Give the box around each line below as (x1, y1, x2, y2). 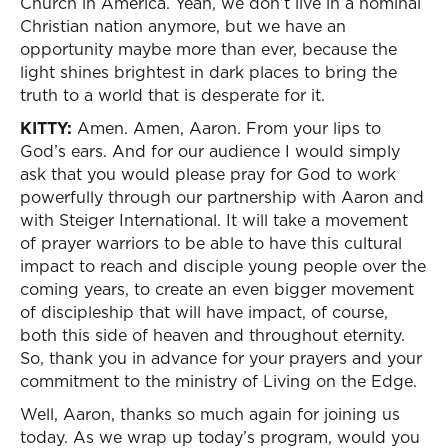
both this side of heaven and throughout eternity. (20, 324, 405, 346)
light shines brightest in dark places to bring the (20, 61, 397, 83)
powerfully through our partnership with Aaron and (20, 186, 424, 208)
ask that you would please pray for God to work (20, 163, 396, 185)
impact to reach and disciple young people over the (20, 255, 426, 277)
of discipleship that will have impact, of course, (20, 301, 388, 323)
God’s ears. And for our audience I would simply (20, 140, 400, 162)
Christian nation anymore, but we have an (20, 15, 346, 37)
